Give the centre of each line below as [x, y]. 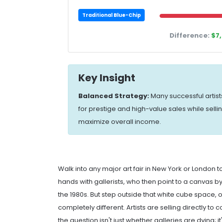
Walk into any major [90, 168]
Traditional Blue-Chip [111, 15]
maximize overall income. [120, 121]
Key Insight [107, 78]
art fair [133, 168]
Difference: [190, 35]
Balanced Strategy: [114, 96]
